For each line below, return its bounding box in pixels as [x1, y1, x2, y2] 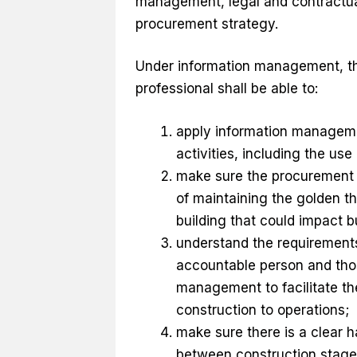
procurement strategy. [135, 15, 278, 32]
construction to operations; [175, 301, 349, 318]
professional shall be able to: [135, 80, 318, 97]
